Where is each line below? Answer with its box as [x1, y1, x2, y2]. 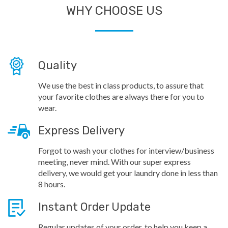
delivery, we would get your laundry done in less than [38, 167, 218, 178]
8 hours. [38, 179, 65, 189]
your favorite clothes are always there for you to [38, 91, 204, 101]
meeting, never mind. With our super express [38, 156, 191, 166]
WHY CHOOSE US [66, 3, 162, 18]
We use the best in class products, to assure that [38, 80, 204, 90]
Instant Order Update [38, 199, 151, 214]
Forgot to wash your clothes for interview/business [38, 145, 214, 155]
